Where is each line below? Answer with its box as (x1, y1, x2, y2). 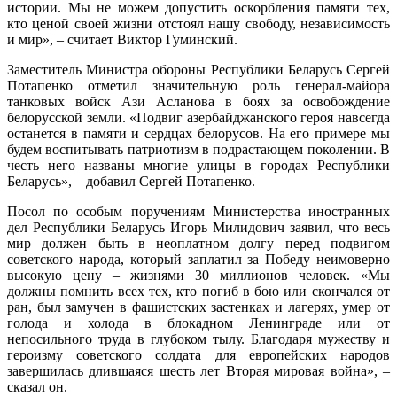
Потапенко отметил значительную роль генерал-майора (7, 77, 390, 93)
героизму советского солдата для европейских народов (7, 346, 390, 362)
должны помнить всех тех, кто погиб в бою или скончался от (7, 283, 390, 299)
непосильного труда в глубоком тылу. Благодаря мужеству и (7, 331, 390, 346)
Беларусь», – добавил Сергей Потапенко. (7, 173, 255, 189)
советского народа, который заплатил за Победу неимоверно (7, 251, 390, 267)
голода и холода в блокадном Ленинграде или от (7, 315, 390, 331)
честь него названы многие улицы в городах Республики (7, 157, 390, 173)
